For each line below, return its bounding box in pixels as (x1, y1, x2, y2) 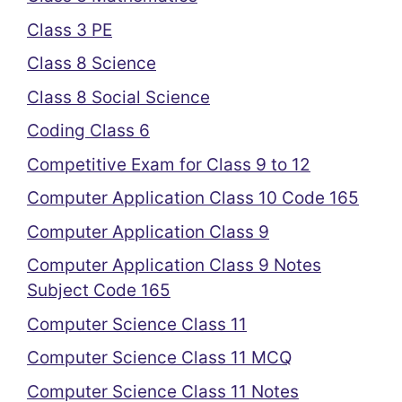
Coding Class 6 (27, 120, 150, 141)
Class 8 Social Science (27, 86, 210, 108)
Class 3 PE (27, 19, 112, 40)
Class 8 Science (27, 53, 156, 74)
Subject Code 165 (27, 280, 170, 301)
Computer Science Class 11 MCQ (27, 347, 292, 368)
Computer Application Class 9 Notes (27, 255, 321, 275)
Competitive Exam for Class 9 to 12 (27, 153, 310, 175)
